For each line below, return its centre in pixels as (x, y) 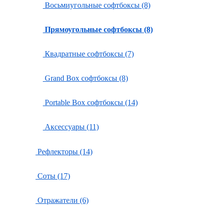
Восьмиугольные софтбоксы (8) (97, 5)
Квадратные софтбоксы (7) (88, 54)
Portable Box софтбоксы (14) (90, 102)
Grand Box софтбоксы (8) (85, 78)
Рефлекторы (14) (64, 152)
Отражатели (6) (62, 200)
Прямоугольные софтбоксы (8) (99, 29)
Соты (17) (53, 176)
